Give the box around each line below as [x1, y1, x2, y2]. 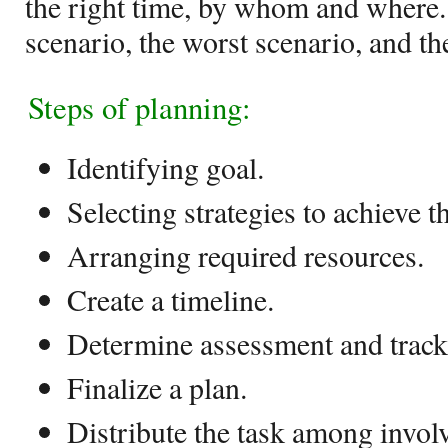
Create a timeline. [67, 279, 274, 319]
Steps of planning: [28, 86, 251, 128]
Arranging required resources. [67, 235, 424, 275]
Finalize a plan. [67, 367, 247, 407]
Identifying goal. [67, 147, 264, 187]
